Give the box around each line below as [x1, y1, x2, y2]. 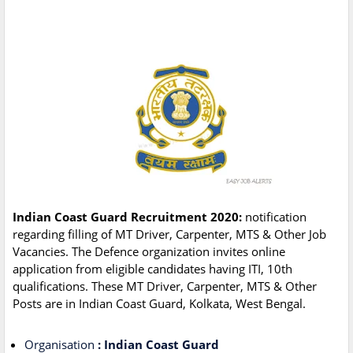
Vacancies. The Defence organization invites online [13, 243, 285, 260]
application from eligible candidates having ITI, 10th [13, 261, 292, 277]
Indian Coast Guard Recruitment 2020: [13, 209, 242, 225]
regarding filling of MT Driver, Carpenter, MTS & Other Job [13, 226, 326, 243]
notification [242, 209, 307, 225]
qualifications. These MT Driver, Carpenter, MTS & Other [13, 278, 317, 295]
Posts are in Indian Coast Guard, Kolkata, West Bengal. [13, 295, 306, 312]
